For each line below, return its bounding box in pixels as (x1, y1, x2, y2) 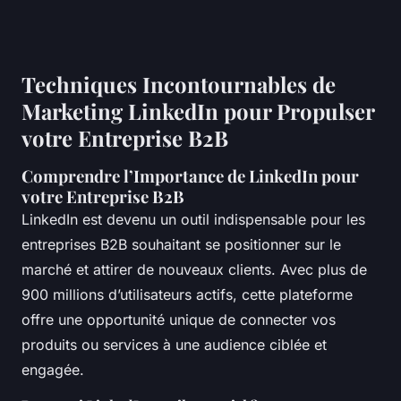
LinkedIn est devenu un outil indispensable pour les (21, 210, 365, 229)
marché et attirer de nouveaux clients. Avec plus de (21, 260, 367, 279)
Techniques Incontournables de (21, 70, 336, 99)
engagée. (21, 361, 84, 380)
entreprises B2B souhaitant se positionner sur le (21, 235, 341, 254)
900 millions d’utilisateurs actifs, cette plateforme (21, 286, 353, 304)
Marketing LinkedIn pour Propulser (21, 97, 374, 126)
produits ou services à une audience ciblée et (21, 336, 327, 354)
